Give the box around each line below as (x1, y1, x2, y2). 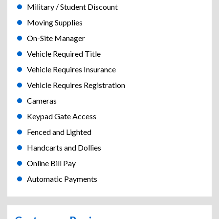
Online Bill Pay (27, 158, 76, 168)
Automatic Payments (27, 174, 97, 184)
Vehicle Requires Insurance (27, 65, 116, 74)
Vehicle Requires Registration (27, 80, 125, 90)
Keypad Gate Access (27, 111, 96, 121)
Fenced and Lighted (27, 127, 91, 137)
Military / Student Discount (27, 2, 118, 12)
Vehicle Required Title (27, 49, 101, 59)
